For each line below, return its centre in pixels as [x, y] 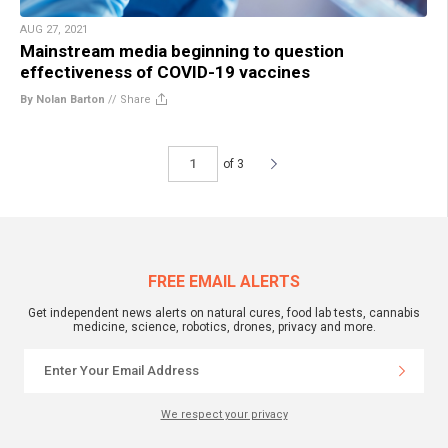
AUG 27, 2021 [54, 29]
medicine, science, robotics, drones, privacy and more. [224, 326]
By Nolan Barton [62, 99]
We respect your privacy [224, 414]
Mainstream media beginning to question [182, 50]
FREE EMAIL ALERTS [224, 281]
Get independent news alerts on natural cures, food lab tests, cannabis [224, 312]
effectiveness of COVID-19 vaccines [165, 71]
